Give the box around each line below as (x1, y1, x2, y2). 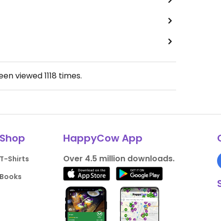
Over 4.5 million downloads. (63, 153, 175, 164)
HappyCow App (63, 131, 143, 145)
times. (57, 70, 82, 81)
